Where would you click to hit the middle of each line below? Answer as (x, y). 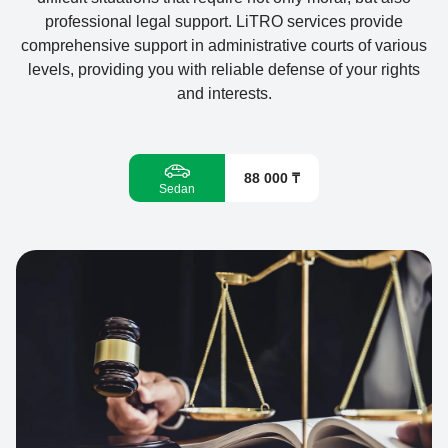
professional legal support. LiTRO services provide (224, 21)
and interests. (224, 93)
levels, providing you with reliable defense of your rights (224, 69)
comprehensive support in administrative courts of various (224, 45)
